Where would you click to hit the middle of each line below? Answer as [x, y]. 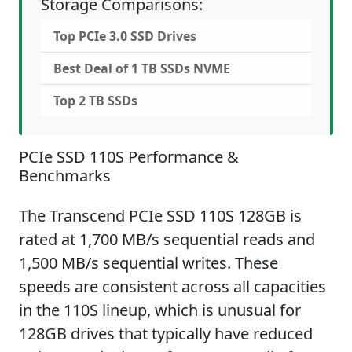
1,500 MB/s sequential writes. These [148, 263]
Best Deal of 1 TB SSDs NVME [142, 68]
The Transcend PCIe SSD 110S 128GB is [160, 216]
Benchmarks [65, 176]
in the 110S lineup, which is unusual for [160, 310]
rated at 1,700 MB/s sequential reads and [167, 239]
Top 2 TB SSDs [95, 101]
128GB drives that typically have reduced [166, 334]
